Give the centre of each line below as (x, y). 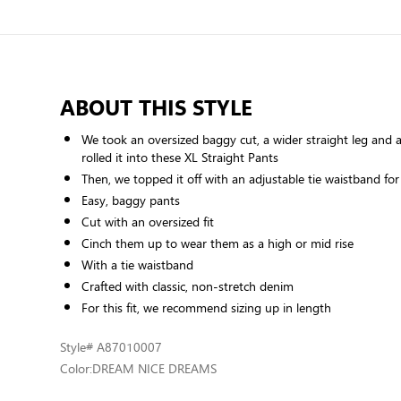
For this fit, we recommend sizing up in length (207, 307)
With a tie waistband (138, 264)
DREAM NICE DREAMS (155, 368)
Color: (77, 368)
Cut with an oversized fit (148, 221)
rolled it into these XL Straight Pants (180, 157)
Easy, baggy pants (131, 200)
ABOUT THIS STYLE (157, 107)
